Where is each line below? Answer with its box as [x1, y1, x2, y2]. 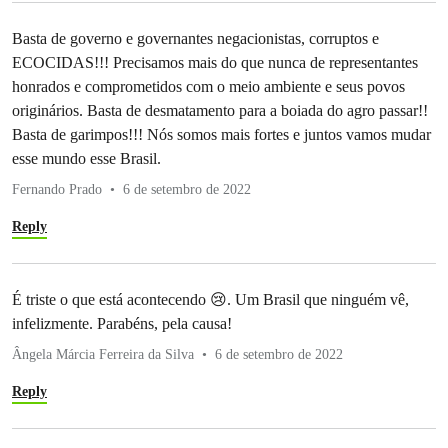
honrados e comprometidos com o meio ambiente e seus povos [12, 78, 405, 96]
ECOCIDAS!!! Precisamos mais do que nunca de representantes [12, 54, 418, 72]
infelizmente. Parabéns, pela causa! [12, 315, 232, 333]
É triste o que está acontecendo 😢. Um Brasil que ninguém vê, [12, 291, 409, 309]
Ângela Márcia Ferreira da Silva [12, 347, 194, 363]
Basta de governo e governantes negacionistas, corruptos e [12, 30, 379, 48]
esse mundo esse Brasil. [12, 150, 161, 168]
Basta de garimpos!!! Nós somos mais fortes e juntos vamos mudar [12, 126, 431, 144]
